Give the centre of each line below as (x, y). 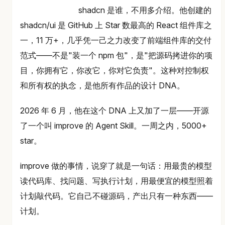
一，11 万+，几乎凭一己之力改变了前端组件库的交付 (116, 40)
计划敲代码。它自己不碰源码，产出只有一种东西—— (117, 196)
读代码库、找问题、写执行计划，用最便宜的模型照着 (117, 181)
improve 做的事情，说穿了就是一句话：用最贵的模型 (116, 165)
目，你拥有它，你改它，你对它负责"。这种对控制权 (115, 70)
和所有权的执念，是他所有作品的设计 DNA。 (102, 85)
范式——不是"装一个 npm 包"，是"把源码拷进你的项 (116, 55)
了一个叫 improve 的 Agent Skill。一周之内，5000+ (114, 125)
